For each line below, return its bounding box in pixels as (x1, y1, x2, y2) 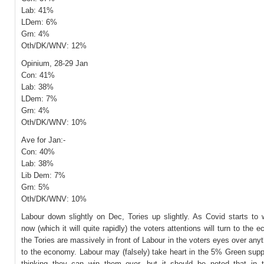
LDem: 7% (21, 94, 57, 103)
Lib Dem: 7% (21, 171, 65, 180)
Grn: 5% (21, 183, 49, 192)
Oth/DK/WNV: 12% (21, 41, 87, 50)
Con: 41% (21, 71, 55, 80)
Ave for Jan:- (21, 136, 65, 144)
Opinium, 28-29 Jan (21, 59, 88, 68)
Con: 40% (21, 147, 55, 156)
